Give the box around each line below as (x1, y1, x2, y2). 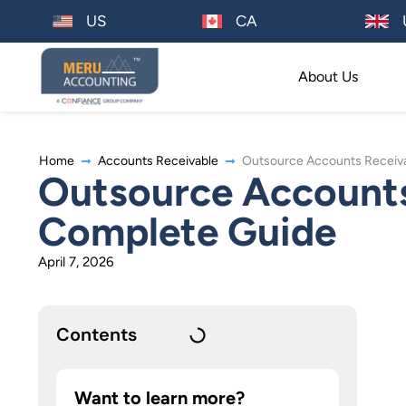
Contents (56, 323, 137, 347)
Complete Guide (38, 208, 336, 256)
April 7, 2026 (38, 254, 113, 271)
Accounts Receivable (98, 153, 218, 169)
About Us (297, 68, 358, 85)
